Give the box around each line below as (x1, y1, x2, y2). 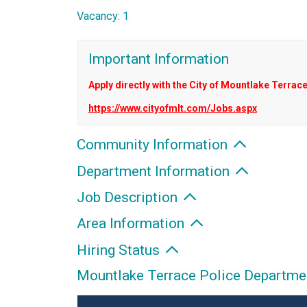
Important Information (88, 51, 229, 68)
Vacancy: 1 (77, 10, 129, 23)
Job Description (77, 189, 181, 206)
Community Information (77, 136, 231, 153)
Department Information (77, 162, 233, 180)
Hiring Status (77, 241, 163, 258)
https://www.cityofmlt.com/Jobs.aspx (88, 102, 257, 114)
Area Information (77, 215, 188, 232)
